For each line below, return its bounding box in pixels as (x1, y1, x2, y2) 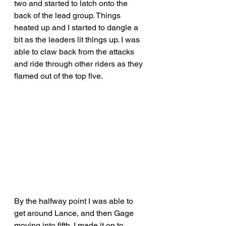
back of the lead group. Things (14, 11, 123, 20)
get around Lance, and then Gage (14, 208, 136, 218)
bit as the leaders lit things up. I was (14, 35, 142, 44)
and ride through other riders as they (14, 59, 145, 69)
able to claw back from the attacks (14, 47, 136, 56)
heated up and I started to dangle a (14, 23, 140, 32)
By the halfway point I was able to (14, 196, 135, 206)
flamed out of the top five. (14, 71, 103, 81)
